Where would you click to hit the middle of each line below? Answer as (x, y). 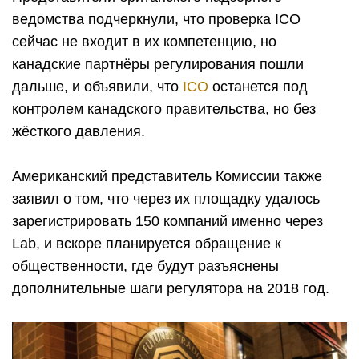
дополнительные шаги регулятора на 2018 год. (171, 288)
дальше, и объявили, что (97, 87)
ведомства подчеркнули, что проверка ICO (156, 19)
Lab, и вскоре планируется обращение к (147, 244)
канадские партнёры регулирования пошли (158, 64)
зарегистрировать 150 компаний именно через (167, 221)
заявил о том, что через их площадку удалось (166, 199)
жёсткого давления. (79, 131)
